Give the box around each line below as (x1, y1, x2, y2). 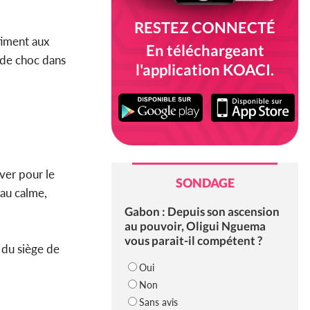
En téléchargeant (145, 41, 264, 60)
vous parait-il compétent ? (124, 233, 262, 248)
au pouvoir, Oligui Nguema (124, 219, 266, 234)
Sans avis (138, 296, 178, 309)
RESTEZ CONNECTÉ (134, 18, 275, 37)
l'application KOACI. (136, 60, 274, 79)
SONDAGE (175, 175, 235, 191)
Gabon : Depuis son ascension (124, 204, 280, 219)
